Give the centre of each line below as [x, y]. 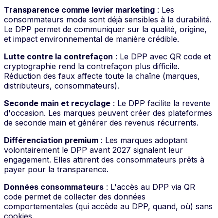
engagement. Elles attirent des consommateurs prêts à [104, 159]
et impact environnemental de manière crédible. [91, 39]
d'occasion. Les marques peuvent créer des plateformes [108, 113]
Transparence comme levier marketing [79, 9]
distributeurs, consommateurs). [62, 85]
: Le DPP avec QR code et [162, 56]
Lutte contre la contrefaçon [58, 56]
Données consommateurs [54, 187]
